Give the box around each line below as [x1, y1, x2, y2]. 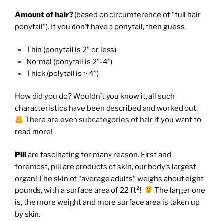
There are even [23, 115, 79, 125]
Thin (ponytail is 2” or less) [26, 45, 116, 54]
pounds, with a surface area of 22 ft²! [15, 185, 145, 195]
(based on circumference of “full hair [73, 10, 201, 20]
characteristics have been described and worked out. [15, 104, 198, 113]
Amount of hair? [15, 10, 73, 20]
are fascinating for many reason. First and [26, 150, 171, 159]
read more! [15, 127, 54, 137]
